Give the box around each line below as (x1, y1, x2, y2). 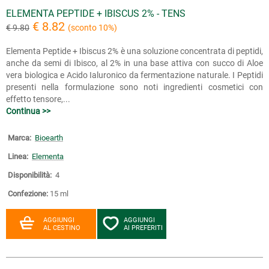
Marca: (8, 133, 31, 142)
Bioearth (35, 133, 63, 142)
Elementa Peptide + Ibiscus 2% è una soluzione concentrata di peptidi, (6, 46, 263, 56)
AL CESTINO (43, 223, 80, 232)
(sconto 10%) (68, 22, 117, 32)
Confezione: (8, 189, 48, 198)
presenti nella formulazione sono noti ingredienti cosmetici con (6, 82, 263, 92)
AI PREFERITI (124, 223, 163, 232)
